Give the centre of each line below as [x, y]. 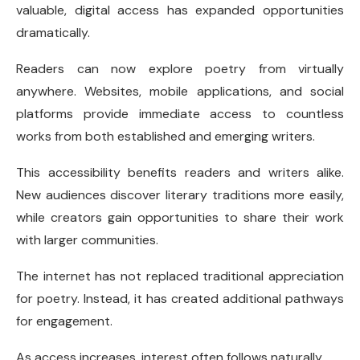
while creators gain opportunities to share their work [180, 217]
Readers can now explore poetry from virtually [180, 69]
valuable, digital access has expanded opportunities [180, 10]
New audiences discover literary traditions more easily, [180, 195]
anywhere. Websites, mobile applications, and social [180, 91]
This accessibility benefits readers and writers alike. [180, 172]
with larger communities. [87, 240]
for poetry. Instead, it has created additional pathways [180, 299]
